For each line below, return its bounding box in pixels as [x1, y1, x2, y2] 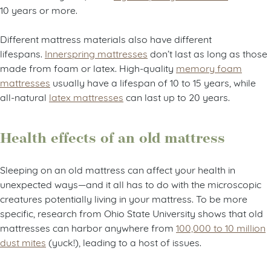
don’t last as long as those [148, 47, 267, 60]
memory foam [176, 61, 242, 74]
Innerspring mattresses [45, 47, 148, 60]
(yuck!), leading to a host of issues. [46, 235, 201, 249]
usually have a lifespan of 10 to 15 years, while [50, 76, 256, 89]
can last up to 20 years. [123, 90, 230, 103]
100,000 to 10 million [176, 221, 266, 234]
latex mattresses [49, 90, 123, 103]
